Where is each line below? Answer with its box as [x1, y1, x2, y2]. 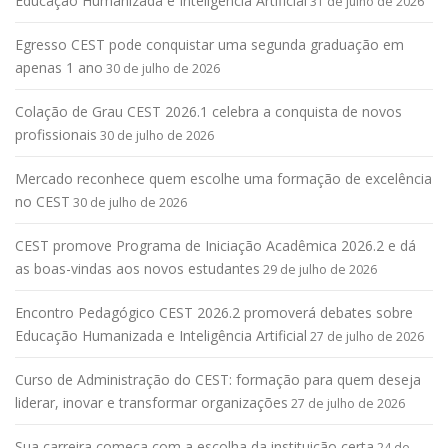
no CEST [15, 192, 70, 212]
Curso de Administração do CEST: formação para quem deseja [15, 370, 421, 390]
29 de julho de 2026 [263, 261, 377, 279]
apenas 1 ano [15, 58, 103, 78]
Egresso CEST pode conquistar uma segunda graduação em [15, 35, 404, 55]
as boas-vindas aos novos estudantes [15, 259, 260, 279]
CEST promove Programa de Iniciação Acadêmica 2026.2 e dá [15, 236, 416, 256]
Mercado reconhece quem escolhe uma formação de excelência [15, 169, 432, 189]
